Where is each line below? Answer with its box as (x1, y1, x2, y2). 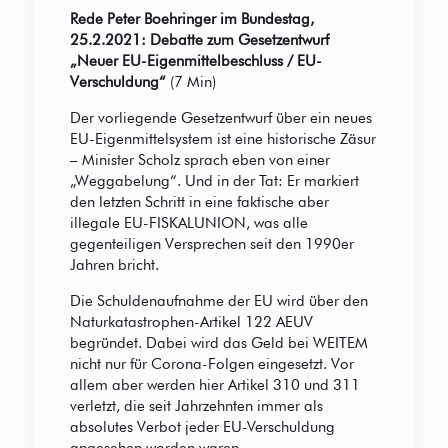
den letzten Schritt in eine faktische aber (69, 193, 329, 212)
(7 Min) (169, 73, 216, 92)
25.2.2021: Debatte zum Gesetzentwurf (69, 31, 329, 50)
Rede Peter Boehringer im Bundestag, (69, 10, 314, 29)
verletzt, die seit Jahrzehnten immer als (69, 397, 323, 416)
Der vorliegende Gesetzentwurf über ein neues (69, 109, 372, 128)
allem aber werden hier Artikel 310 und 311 (69, 376, 360, 395)
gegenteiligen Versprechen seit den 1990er (69, 235, 354, 254)
